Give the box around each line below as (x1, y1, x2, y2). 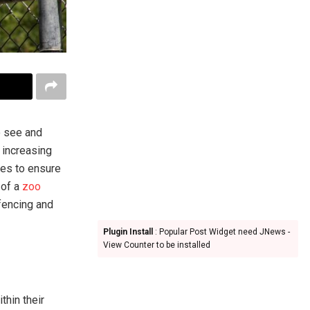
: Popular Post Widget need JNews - (153, 227, 290, 237)
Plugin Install (103, 227, 153, 237)
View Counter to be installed (103, 240, 210, 250)
